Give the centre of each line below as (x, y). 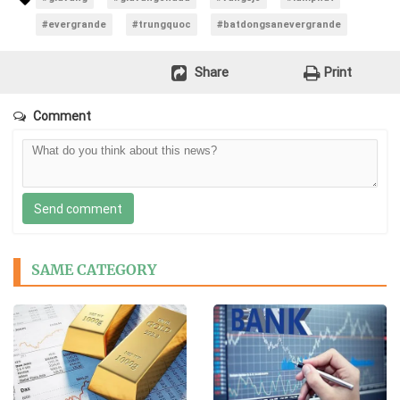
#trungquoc (162, 25)
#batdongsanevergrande (279, 25)
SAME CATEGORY (94, 270)
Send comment (78, 208)
